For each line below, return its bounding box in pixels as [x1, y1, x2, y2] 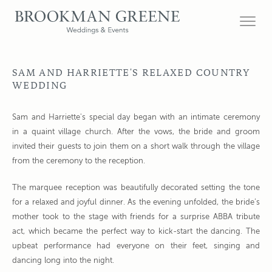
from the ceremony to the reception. [12, 157, 145, 165]
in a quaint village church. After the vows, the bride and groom [12, 128, 260, 136]
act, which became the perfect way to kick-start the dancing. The [12, 228, 260, 236]
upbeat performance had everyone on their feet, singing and [12, 242, 260, 250]
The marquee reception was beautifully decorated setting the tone [12, 184, 260, 192]
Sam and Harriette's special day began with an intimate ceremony [12, 114, 260, 121]
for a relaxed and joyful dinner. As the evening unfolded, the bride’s [12, 199, 260, 206]
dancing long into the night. [12, 257, 114, 265]
